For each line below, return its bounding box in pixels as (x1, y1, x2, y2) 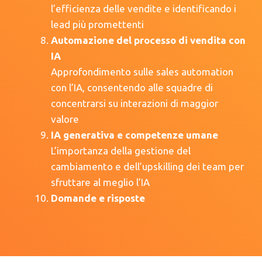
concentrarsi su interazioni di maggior (50, 97, 218, 109)
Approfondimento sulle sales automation (50, 65, 233, 77)
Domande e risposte (50, 192, 145, 204)
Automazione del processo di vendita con (50, 34, 246, 46)
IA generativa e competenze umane (50, 129, 218, 140)
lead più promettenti (50, 18, 144, 30)
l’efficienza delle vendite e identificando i (50, 2, 236, 14)
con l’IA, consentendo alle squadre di (50, 81, 213, 93)
